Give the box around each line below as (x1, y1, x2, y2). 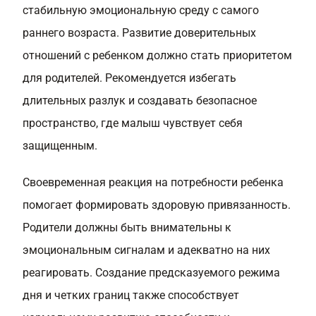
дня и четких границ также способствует (23, 288, 239, 302)
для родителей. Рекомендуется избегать (23, 71, 236, 85)
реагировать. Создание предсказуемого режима (23, 266, 280, 279)
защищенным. (23, 139, 97, 152)
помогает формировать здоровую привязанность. (23, 198, 291, 212)
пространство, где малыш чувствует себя (23, 116, 243, 130)
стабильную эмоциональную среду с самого (23, 4, 259, 17)
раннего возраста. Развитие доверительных (23, 26, 256, 39)
